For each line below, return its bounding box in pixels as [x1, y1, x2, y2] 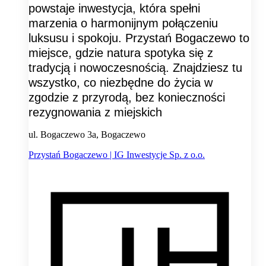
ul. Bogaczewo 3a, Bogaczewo [28, 129, 145, 140]
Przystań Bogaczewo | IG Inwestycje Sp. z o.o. [28, 149, 205, 160]
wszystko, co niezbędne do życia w [28, 75, 213, 89]
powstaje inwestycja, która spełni [28, 1, 200, 15]
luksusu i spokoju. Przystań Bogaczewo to [28, 31, 249, 45]
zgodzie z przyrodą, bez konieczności [28, 90, 225, 104]
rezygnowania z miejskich [28, 105, 162, 119]
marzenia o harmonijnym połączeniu [28, 16, 218, 30]
